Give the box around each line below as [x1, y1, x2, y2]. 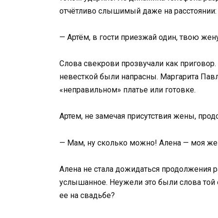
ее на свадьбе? [59, 190, 115, 200]
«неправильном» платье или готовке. [59, 85, 196, 95]
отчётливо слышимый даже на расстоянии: [59, 6, 217, 16]
